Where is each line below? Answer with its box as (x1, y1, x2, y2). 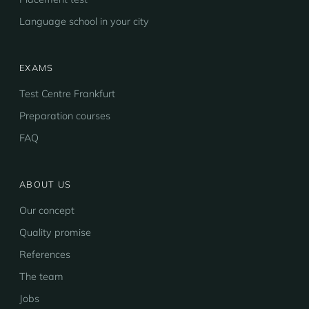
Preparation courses (19, 110, 110, 122)
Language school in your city (19, 15, 149, 28)
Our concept (19, 204, 74, 217)
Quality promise (19, 226, 91, 239)
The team (19, 270, 63, 283)
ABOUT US (19, 179, 72, 190)
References (19, 248, 70, 261)
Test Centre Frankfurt (19, 88, 115, 100)
